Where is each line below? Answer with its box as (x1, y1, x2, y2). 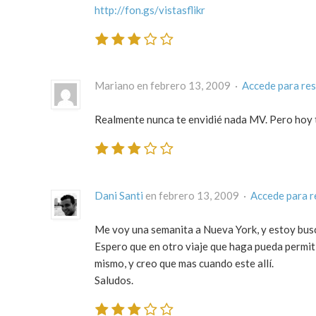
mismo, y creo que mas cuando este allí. (95, 256, 274, 269)
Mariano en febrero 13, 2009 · (95, 79, 242, 92)
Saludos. (95, 273, 133, 286)
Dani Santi (95, 188, 143, 202)
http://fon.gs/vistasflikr (95, 3, 205, 16)
